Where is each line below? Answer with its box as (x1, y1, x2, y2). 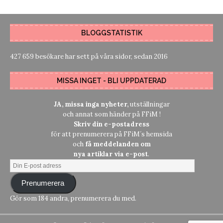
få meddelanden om (85, 139, 151, 148)
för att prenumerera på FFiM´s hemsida (51, 129, 172, 138)
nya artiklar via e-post (74, 149, 148, 158)
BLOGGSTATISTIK (81, 28, 142, 37)
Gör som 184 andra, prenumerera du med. (10, 194, 136, 203)
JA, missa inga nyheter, (53, 100, 128, 109)
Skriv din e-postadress (74, 119, 149, 128)
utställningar (128, 100, 170, 109)
